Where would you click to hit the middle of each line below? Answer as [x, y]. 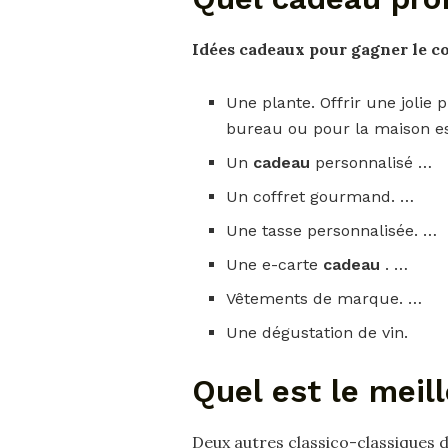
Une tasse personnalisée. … [332, 230]
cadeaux [274, 48]
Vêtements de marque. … [324, 298]
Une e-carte [275, 264]
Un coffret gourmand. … [320, 196]
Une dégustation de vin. [317, 332]
